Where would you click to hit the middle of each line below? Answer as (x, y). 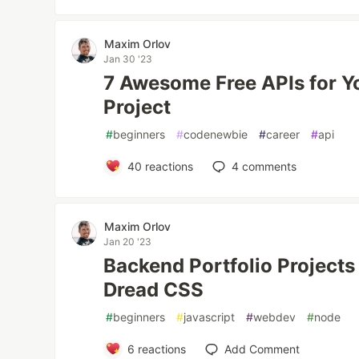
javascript (210, 317)
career (283, 134)
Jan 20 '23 (128, 241)
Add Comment (262, 349)
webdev (275, 317)
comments (267, 166)
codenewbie (216, 134)
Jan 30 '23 (128, 58)
